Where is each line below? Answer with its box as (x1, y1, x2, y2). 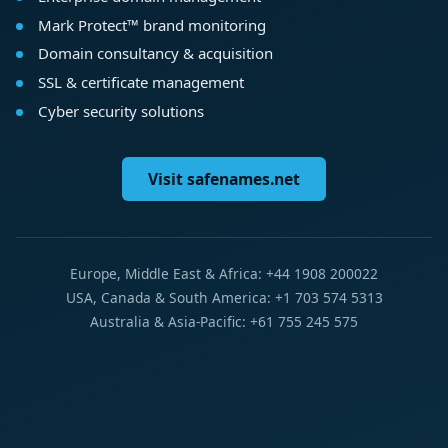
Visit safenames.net (148, 168, 300, 191)
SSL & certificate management (37, 72, 244, 93)
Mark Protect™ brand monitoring (37, 14, 266, 35)
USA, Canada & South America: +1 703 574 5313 (65, 288, 383, 308)
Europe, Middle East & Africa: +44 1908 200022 (70, 264, 378, 284)
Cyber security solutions (37, 101, 204, 122)
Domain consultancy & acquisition (37, 43, 273, 64)
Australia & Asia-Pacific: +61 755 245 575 (90, 312, 358, 332)
